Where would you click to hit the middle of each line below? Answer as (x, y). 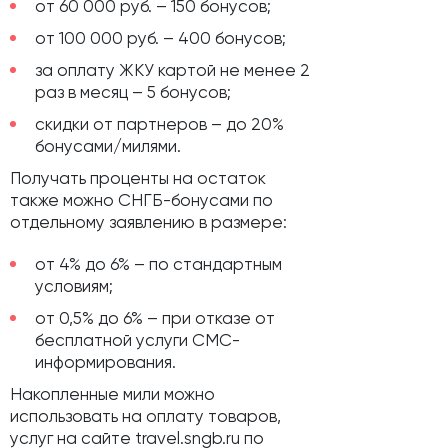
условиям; (74, 286)
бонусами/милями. (108, 146)
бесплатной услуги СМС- (137, 340)
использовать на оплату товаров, (145, 416)
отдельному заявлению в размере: (148, 222)
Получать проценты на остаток (138, 178)
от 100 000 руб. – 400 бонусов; (160, 38)
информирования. (105, 362)
